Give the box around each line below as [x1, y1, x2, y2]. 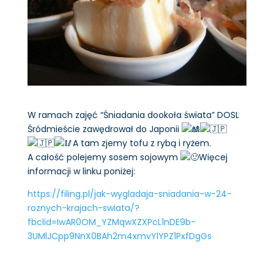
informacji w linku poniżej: [27, 165, 135, 177]
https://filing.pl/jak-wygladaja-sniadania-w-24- [27, 187, 232, 200]
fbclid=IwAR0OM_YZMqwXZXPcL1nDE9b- [27, 215, 196, 228]
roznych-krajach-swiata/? [27, 201, 139, 214]
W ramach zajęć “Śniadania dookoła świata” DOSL [27, 108, 239, 121]
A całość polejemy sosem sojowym [27, 150, 180, 163]
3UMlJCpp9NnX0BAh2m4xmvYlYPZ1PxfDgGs [27, 229, 212, 242]
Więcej [198, 150, 228, 163]
